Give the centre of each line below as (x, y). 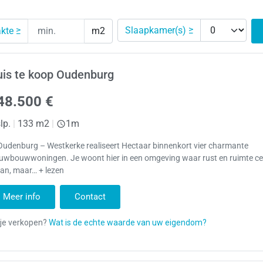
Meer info (22, 196)
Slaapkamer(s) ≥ (159, 30)
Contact (90, 196)
